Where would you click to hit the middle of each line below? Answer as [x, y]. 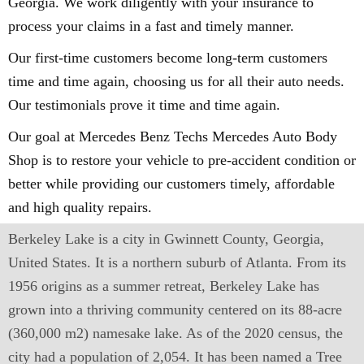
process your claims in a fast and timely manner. [151, 26]
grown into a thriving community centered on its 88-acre [175, 310]
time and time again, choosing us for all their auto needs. [176, 81]
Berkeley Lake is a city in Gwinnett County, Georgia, [166, 239]
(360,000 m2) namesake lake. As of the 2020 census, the [175, 333]
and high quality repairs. [80, 207]
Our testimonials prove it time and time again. [144, 105]
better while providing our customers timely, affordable [171, 184]
